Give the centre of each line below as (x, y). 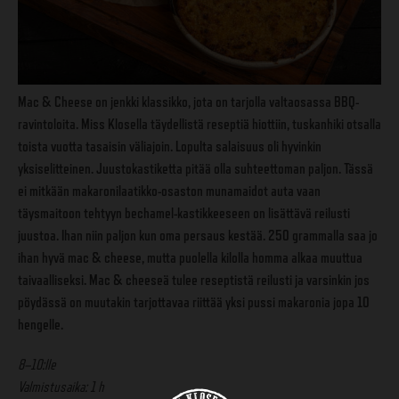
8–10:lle (37, 364)
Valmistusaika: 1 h (61, 387)
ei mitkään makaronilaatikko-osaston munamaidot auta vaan (169, 191)
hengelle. (41, 324)
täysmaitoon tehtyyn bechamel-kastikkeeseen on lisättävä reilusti (184, 213)
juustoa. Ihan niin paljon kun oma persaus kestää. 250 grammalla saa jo (198, 235)
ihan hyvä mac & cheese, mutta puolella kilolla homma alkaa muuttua (190, 257)
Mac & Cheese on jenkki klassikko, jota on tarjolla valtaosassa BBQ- (188, 102)
